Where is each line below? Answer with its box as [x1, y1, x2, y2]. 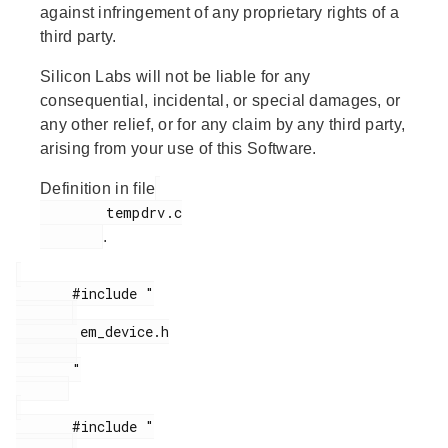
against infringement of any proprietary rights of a [40, 4, 400, 22]
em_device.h [16, 322, 80, 342]
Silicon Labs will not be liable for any [40, 68, 311, 86]
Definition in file [40, 180, 156, 198]
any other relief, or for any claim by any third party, [40, 116, 406, 134]
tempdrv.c [40, 203, 107, 223]
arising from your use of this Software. [40, 140, 317, 158]
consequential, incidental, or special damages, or [40, 92, 401, 110]
